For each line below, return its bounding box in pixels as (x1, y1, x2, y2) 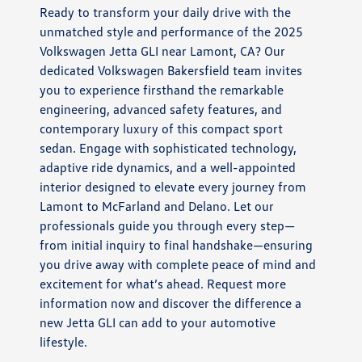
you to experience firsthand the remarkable (40, 81, 284, 98)
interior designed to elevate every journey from (40, 178, 307, 195)
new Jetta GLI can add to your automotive (40, 314, 276, 330)
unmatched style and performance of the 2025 (40, 23, 304, 40)
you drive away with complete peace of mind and (40, 255, 317, 272)
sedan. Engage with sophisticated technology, (40, 139, 297, 156)
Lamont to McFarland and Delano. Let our (40, 197, 275, 214)
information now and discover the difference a (40, 294, 302, 311)
